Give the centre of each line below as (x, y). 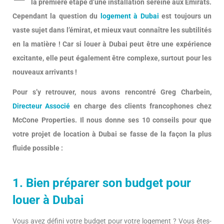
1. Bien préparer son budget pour (102, 183)
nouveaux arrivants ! (45, 72)
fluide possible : (38, 148)
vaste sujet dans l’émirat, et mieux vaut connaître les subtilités (112, 30)
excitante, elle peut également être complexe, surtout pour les (112, 58)
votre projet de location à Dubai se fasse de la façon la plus (112, 134)
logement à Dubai (129, 16)
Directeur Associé (41, 106)
